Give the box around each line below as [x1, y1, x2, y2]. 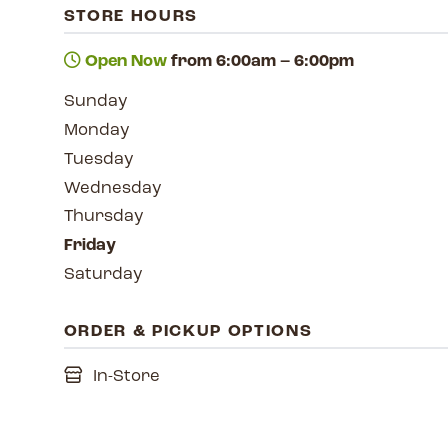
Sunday [63, 93, 127, 111]
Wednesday [63, 179, 161, 197]
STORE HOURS [63, 7, 199, 25]
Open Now [84, 53, 167, 71]
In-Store [88, 368, 160, 386]
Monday [63, 122, 129, 140]
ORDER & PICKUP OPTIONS [63, 322, 313, 340]
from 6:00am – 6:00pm [166, 53, 354, 71]
